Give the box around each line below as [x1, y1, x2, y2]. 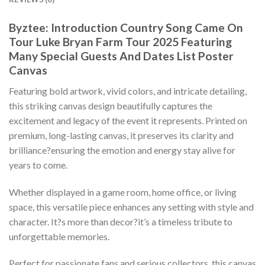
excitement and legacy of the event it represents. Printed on [9, 114, 247, 126]
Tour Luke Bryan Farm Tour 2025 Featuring [9, 35, 232, 49]
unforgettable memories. [9, 230, 109, 242]
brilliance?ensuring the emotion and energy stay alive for [9, 144, 235, 156]
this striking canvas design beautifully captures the [9, 99, 212, 111]
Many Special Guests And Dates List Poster [9, 49, 234, 63]
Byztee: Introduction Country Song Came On [9, 21, 243, 35]
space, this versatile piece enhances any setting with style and [9, 201, 254, 212]
